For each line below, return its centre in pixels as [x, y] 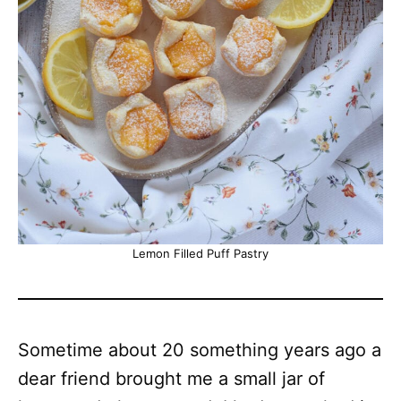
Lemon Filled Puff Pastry [200, 253]
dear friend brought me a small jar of [171, 379]
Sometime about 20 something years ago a [200, 350]
